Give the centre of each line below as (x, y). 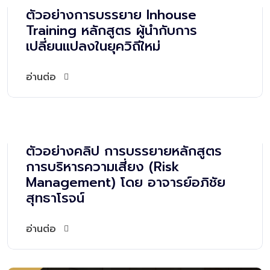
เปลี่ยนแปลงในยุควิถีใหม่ (93, 46)
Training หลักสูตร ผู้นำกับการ (111, 31)
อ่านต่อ (41, 77)
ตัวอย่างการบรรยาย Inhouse (111, 15)
